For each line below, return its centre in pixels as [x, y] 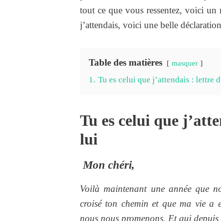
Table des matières [126, 63]
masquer [185, 63]
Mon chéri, [109, 165]
